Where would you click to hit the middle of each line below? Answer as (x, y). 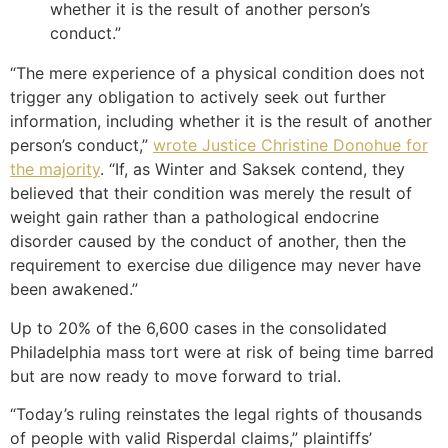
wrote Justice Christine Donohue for (290, 145)
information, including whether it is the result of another (221, 121)
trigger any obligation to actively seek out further (198, 97)
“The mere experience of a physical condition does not (217, 73)
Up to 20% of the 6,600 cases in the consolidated (198, 327)
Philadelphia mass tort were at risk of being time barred (222, 351)
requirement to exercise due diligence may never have (215, 265)
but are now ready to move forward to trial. (175, 375)
